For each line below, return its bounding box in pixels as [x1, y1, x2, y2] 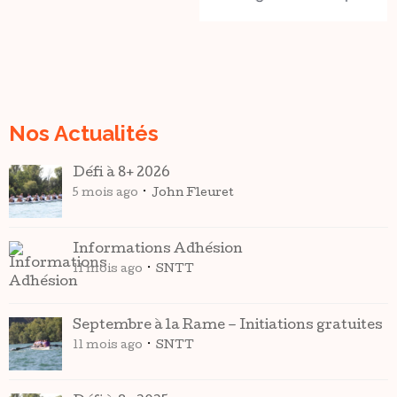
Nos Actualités [9, 121, 159, 146]
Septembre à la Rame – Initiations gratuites [73, 319, 383, 333]
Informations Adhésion [73, 243, 243, 257]
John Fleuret [152, 188, 234, 199]
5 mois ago [73, 188, 138, 199]
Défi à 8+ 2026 [73, 167, 170, 181]
